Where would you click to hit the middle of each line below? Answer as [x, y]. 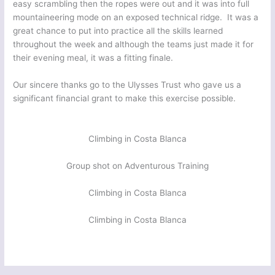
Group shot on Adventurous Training [137, 165]
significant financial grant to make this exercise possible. [125, 98]
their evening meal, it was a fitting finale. [93, 58]
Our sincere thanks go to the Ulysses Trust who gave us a [127, 84]
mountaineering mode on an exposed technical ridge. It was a [136, 17]
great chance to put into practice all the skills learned [118, 31]
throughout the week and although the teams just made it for [134, 45]
